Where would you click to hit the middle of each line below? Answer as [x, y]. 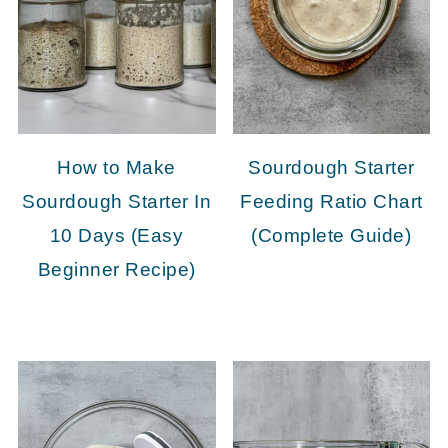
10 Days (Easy [116, 236]
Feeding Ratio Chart [331, 202]
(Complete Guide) [331, 236]
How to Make [116, 168]
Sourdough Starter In [117, 202]
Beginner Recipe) [116, 270]
